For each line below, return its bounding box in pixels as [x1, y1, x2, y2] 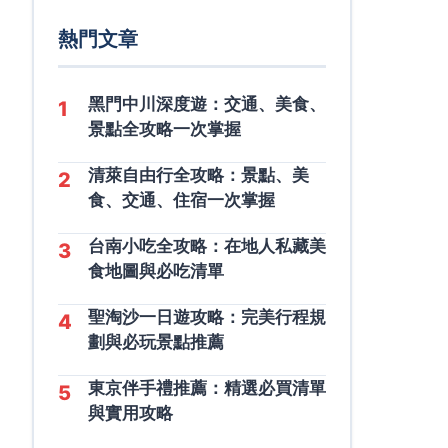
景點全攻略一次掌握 [88, 119, 241, 139]
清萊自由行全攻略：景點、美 [88, 165, 309, 185]
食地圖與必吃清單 [88, 261, 224, 281]
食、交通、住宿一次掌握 [88, 190, 275, 210]
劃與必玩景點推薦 [88, 332, 224, 352]
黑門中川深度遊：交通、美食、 [88, 94, 326, 114]
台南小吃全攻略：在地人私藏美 [88, 236, 326, 256]
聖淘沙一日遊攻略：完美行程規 [88, 307, 326, 327]
